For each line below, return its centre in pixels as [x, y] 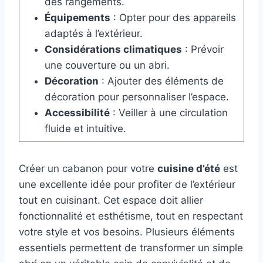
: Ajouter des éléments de [161, 81]
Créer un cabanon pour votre [88, 169]
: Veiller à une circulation [168, 113]
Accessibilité [77, 113]
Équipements [77, 18]
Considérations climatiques [113, 50]
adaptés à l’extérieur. [93, 34]
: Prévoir [203, 50]
